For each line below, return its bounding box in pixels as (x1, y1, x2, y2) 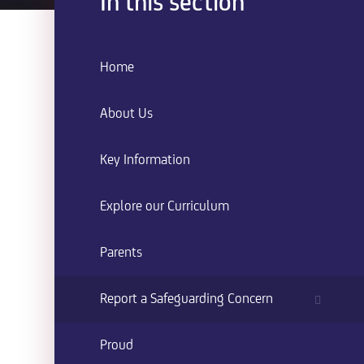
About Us (100, 106, 154, 122)
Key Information (100, 153, 191, 168)
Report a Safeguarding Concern (100, 292, 274, 307)
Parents (100, 245, 143, 261)
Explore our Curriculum (100, 199, 230, 214)
